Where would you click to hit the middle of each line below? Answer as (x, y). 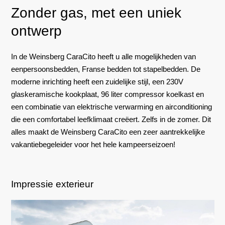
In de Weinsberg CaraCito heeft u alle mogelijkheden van (103, 56)
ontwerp (36, 31)
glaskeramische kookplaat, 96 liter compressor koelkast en (107, 94)
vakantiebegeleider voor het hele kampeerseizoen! (93, 144)
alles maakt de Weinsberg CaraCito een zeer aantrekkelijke (108, 132)
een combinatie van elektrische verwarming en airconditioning (111, 106)
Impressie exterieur (52, 184)
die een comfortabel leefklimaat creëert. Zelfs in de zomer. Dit (111, 119)
